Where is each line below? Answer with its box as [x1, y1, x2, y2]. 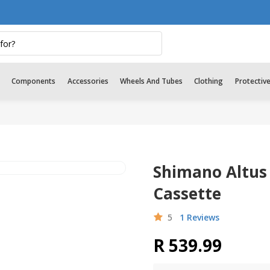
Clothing [194, 75, 224, 86]
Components [11, 75, 56, 86]
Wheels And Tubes [119, 75, 183, 86]
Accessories [67, 75, 108, 86]
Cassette [153, 183, 221, 204]
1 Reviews [180, 212, 219, 223]
